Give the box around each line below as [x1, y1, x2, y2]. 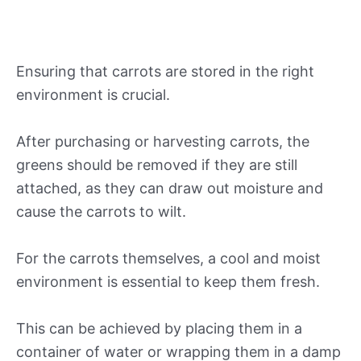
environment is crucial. [16, 86, 170, 104]
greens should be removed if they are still [16, 156, 297, 174]
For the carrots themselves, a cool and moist [16, 249, 321, 267]
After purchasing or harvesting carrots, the [16, 133, 309, 151]
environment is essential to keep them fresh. [16, 272, 320, 290]
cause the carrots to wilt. [16, 203, 186, 221]
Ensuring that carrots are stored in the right [16, 63, 314, 81]
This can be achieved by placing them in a [16, 319, 302, 337]
